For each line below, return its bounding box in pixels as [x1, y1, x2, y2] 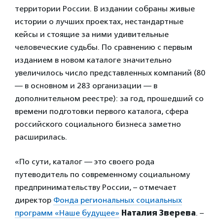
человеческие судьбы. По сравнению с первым [15, 42, 192, 52]
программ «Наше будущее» [15, 208, 119, 218]
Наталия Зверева [121, 208, 196, 218]
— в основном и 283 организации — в [15, 81, 157, 90]
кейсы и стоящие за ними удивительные [15, 30, 169, 39]
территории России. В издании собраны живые [15, 4, 195, 13]
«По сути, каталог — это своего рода [15, 157, 154, 166]
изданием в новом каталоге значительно [15, 55, 172, 65]
